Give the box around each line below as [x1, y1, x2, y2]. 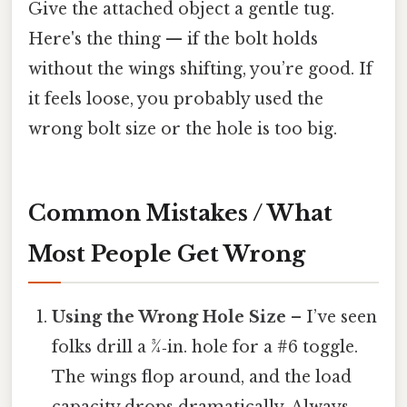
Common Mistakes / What [28, 199, 333, 226]
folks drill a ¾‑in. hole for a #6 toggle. [52, 336, 359, 357]
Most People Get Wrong [28, 240, 305, 267]
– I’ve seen [286, 306, 378, 327]
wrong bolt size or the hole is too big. [28, 119, 337, 140]
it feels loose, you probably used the [28, 89, 323, 110]
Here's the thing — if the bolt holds [28, 29, 318, 50]
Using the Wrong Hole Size [52, 306, 287, 327]
